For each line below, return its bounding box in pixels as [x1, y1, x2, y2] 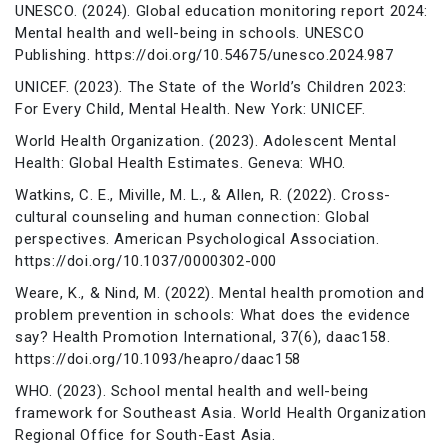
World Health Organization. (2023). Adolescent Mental [15, 131, 397, 150]
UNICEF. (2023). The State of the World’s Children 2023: [15, 77, 408, 96]
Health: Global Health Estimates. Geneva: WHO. [15, 153, 347, 172]
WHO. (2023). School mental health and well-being [15, 381, 369, 400]
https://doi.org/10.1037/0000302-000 [15, 251, 278, 270]
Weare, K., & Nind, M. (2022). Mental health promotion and [15, 283, 425, 302]
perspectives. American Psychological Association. [15, 229, 380, 248]
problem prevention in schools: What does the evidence [15, 305, 411, 324]
